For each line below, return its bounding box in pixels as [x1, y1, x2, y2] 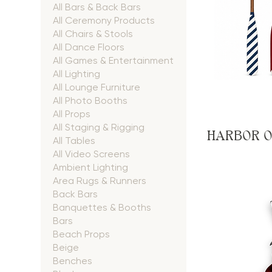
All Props [53, 108, 91, 120]
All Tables [53, 135, 96, 146]
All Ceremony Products [53, 15, 155, 26]
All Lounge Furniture [53, 81, 141, 93]
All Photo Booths [53, 95, 128, 106]
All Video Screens [53, 148, 131, 160]
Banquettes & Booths [53, 202, 152, 213]
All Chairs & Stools [53, 28, 134, 39]
